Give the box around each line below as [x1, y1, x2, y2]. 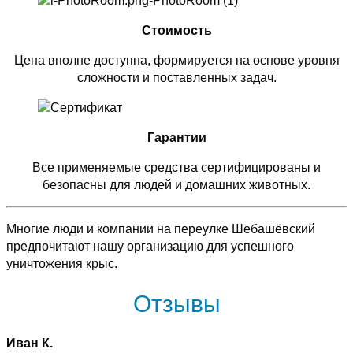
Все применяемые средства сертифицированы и [32, 160, 321, 174]
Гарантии [147, 130, 206, 144]
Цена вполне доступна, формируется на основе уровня [13, 53, 340, 67]
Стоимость [141, 23, 212, 37]
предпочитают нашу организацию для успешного [6, 239, 294, 253]
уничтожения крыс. [6, 256, 117, 270]
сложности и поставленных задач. [76, 70, 277, 84]
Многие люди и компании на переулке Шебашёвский [6, 221, 315, 236]
